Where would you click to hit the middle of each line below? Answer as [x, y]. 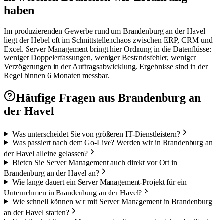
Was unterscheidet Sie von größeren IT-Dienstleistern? [96, 134]
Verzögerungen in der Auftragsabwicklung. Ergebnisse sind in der [106, 66]
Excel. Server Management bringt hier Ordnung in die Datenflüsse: [108, 49]
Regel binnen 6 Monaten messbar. [56, 75]
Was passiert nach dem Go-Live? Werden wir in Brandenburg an [112, 142]
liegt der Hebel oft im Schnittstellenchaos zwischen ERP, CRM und [108, 40]
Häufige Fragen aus [67, 97]
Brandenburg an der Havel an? [52, 173]
